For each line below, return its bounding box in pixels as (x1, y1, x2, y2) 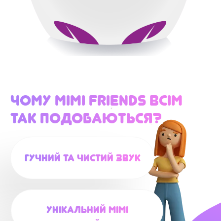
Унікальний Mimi (46, 204, 128, 216)
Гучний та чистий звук (24, 152, 141, 164)
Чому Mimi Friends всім (10, 91, 183, 109)
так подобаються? (10, 109, 162, 127)
